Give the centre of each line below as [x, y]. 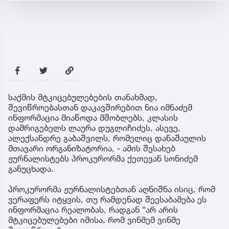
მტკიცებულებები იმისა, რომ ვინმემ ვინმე [94, 220]
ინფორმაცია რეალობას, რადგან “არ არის [93, 209]
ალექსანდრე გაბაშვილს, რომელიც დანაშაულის [107, 138]
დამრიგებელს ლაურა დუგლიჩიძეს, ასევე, [94, 128]
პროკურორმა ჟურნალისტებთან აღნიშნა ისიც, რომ [112, 189]
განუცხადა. [31, 168]
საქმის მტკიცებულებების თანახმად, [83, 97]
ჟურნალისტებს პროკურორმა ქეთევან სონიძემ [103, 158]
